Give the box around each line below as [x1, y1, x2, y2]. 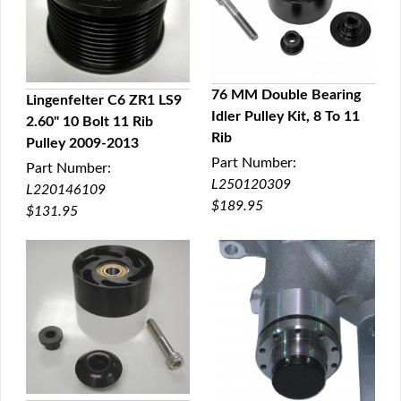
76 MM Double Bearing [211, 88, 361, 102]
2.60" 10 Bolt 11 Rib [26, 115, 153, 130]
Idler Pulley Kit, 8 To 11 [211, 109, 360, 124]
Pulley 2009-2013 [26, 136, 139, 151]
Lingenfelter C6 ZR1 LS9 [26, 93, 182, 108]
